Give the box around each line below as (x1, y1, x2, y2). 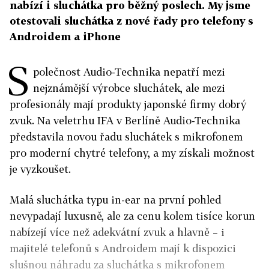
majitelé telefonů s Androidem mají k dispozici (10, 242, 236, 255)
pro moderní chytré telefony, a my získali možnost (10, 147, 255, 159)
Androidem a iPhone (10, 30, 121, 43)
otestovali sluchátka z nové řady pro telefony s (10, 14, 253, 27)
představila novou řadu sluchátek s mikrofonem (10, 130, 243, 143)
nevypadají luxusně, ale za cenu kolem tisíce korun (10, 210, 255, 222)
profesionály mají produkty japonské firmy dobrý (10, 98, 246, 110)
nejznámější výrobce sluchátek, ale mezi (33, 82, 225, 94)
